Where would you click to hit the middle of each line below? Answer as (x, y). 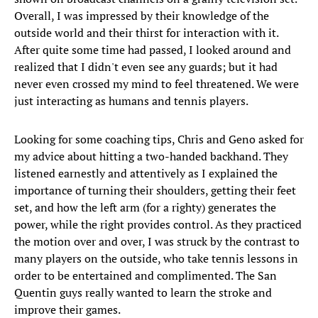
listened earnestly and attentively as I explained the (146, 174)
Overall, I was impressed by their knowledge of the (142, 16)
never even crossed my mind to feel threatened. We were (157, 84)
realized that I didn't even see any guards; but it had (146, 67)
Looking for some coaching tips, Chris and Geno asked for (159, 139)
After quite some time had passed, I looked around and (153, 50)
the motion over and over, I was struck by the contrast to (157, 242)
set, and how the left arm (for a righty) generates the (145, 208)
